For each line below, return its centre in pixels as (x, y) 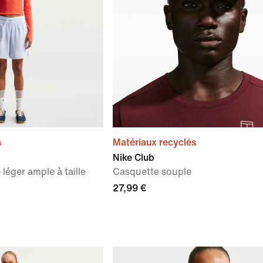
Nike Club (134, 158)
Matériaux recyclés (154, 142)
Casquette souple (152, 172)
